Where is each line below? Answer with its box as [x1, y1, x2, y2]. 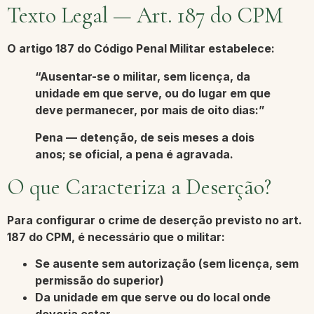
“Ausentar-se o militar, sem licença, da [35, 69, 250, 84]
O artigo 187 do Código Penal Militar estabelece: [7, 41, 275, 56]
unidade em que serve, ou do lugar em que [35, 86, 271, 101]
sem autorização [102, 257, 196, 271]
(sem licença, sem [196, 257, 299, 271]
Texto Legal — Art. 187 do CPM [7, 1, 283, 29]
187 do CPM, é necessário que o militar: [7, 229, 225, 244]
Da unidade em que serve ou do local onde [35, 290, 271, 305]
